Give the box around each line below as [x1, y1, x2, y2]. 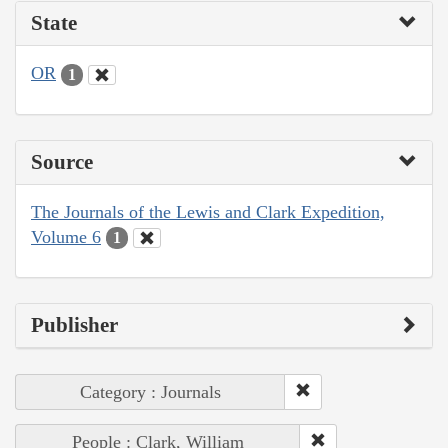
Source [31, 149, 93, 174]
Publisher [31, 313, 118, 338]
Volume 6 [31, 226, 101, 247]
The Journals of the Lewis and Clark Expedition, [31, 201, 385, 222]
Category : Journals [80, 382, 221, 403]
